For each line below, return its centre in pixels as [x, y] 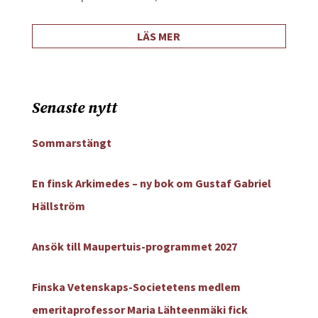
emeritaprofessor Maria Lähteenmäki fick [139, 309]
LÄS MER [159, 36]
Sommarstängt [71, 143]
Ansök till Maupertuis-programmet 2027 [134, 246]
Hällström [58, 206]
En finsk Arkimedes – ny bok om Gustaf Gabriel [151, 183]
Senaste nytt [74, 108]
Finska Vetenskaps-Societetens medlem [136, 287]
